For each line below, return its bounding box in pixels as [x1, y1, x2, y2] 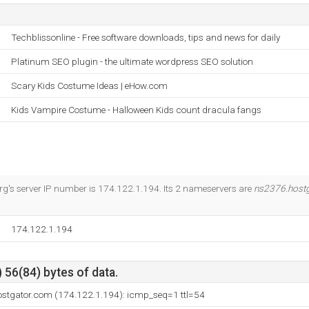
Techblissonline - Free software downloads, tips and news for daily [11, 32, 280, 43]
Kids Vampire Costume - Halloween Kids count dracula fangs [11, 104, 261, 115]
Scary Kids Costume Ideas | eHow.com [11, 80, 168, 91]
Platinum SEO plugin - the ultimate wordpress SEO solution [11, 56, 253, 67]
